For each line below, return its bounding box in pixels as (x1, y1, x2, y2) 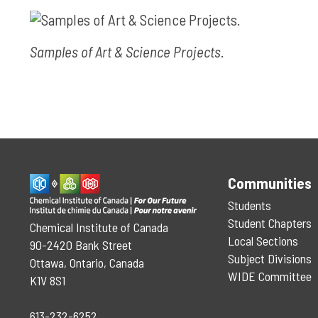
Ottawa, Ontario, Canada (30, 255, 144, 270)
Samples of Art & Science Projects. (30, 43, 224, 60)
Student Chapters (227, 215, 312, 231)
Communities (227, 174, 312, 192)
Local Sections (227, 233, 298, 248)
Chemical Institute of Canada (30, 219, 168, 235)
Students (227, 197, 271, 213)
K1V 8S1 (30, 273, 65, 288)
